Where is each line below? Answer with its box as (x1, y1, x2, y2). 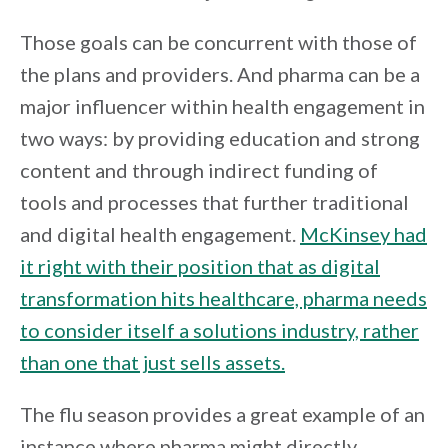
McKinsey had (300, 222, 427, 247)
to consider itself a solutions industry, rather (20, 318, 419, 343)
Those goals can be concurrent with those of (20, 30, 417, 55)
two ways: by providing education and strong (20, 126, 420, 151)
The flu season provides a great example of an (20, 402, 425, 427)
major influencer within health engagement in (20, 94, 425, 119)
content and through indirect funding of (20, 158, 378, 183)
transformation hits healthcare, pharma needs (20, 286, 427, 311)
